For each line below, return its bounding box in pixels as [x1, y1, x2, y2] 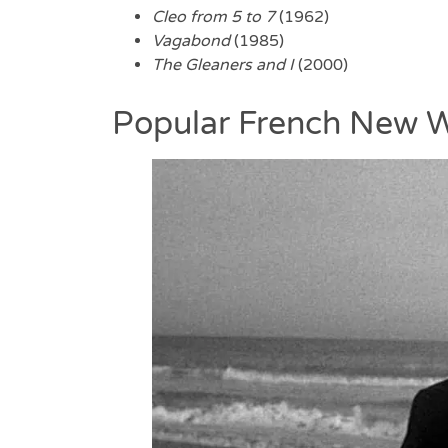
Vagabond [152, 31, 230, 52]
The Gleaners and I [152, 55, 294, 76]
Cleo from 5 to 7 [152, 7, 275, 28]
